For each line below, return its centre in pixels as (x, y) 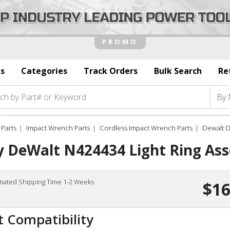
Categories (44, 71)
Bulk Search (178, 71)
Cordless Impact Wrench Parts (146, 128)
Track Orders (111, 71)
